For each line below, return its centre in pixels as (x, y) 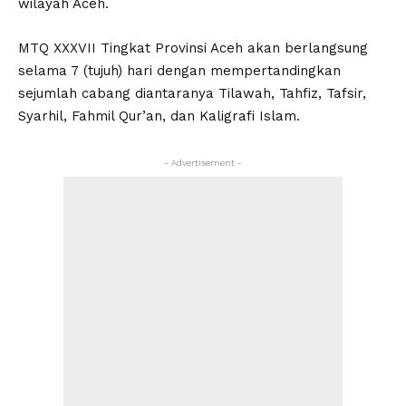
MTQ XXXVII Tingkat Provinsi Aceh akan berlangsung (193, 48)
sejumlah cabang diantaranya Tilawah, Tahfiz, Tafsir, (192, 93)
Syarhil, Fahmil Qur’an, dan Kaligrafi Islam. (159, 116)
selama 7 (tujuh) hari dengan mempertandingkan (179, 70)
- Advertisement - (203, 162)
